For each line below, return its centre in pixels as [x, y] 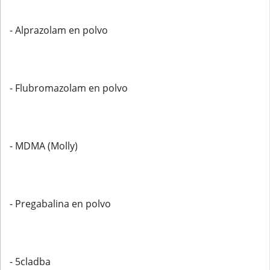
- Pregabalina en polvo [60, 204]
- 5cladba [30, 262]
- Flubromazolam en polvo [69, 88]
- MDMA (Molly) [44, 146]
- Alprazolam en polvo [59, 30]
